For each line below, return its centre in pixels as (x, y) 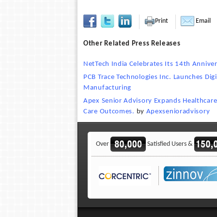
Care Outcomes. (109, 112)
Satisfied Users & (170, 144)
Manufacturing (108, 88)
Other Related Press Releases (132, 44)
